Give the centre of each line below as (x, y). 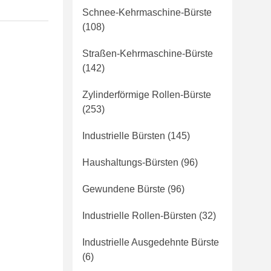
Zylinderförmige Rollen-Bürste (147, 95)
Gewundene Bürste (124, 189)
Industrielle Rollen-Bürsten (139, 216)
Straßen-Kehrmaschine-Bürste (148, 54)
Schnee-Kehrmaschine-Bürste (147, 12)
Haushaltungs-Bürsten (130, 162)
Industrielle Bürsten (124, 136)
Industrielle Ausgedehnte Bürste (151, 242)
